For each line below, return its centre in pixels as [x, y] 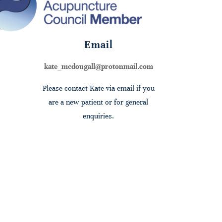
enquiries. [99, 116]
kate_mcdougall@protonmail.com [98, 67]
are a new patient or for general [99, 102]
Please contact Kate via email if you [98, 88]
